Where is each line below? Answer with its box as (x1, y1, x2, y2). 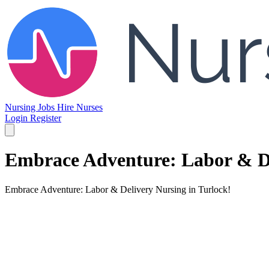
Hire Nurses (57, 102, 103, 112)
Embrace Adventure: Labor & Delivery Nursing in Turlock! (5, 184, 231, 195)
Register (30, 113, 61, 123)
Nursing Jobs (5, 102, 57, 112)
